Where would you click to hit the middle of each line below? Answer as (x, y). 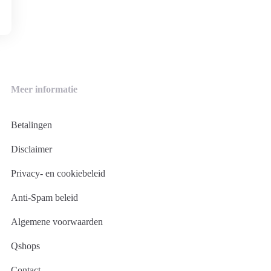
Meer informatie (44, 89)
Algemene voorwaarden (57, 222)
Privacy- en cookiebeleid (58, 173)
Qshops (25, 246)
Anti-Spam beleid (44, 198)
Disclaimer (31, 149)
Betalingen (31, 125)
